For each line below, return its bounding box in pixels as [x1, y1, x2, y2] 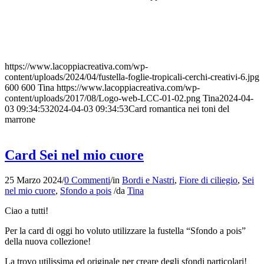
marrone [5, 114, 35, 125]
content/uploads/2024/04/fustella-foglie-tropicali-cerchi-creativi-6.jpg [5, 72, 259, 82]
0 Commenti [64, 174, 110, 185]
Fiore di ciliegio [179, 174, 237, 185]
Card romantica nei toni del [128, 104, 229, 114]
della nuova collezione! [5, 236, 91, 246]
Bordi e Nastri [122, 174, 174, 185]
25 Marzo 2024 [5, 174, 62, 185]
